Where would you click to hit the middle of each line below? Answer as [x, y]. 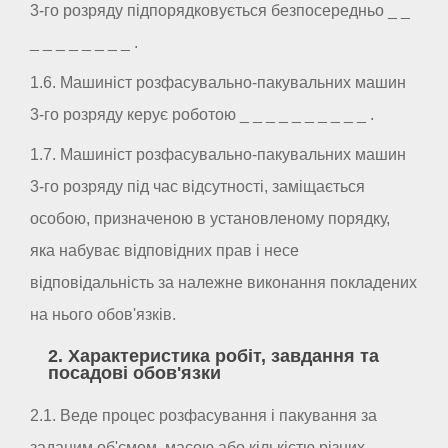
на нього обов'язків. [103, 314]
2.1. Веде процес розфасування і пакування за [203, 415]
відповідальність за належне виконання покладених [223, 282]
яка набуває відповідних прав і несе [164, 250]
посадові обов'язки [134, 373]
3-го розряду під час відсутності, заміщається [197, 186]
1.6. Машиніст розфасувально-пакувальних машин [218, 82]
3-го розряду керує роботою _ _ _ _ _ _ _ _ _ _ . [202, 114]
